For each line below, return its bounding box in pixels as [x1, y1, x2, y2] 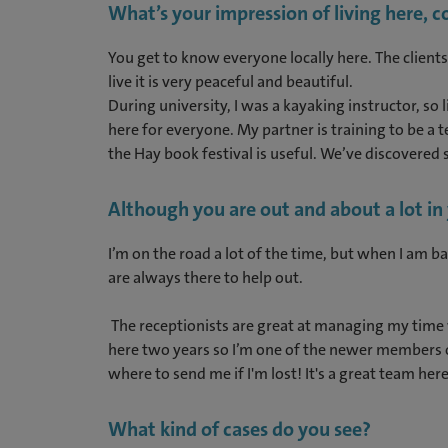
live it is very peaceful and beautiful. [107, 71, 356, 92]
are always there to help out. [107, 267, 303, 288]
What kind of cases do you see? [107, 416, 371, 442]
